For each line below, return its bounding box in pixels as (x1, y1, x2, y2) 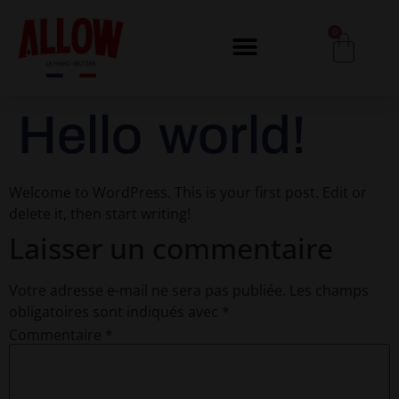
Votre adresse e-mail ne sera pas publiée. (9, 280, 286, 300)
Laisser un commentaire (9, 228, 333, 267)
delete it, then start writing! (9, 203, 191, 224)
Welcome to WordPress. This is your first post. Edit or (9, 182, 367, 202)
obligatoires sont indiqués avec (9, 301, 222, 322)
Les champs (289, 280, 369, 300)
